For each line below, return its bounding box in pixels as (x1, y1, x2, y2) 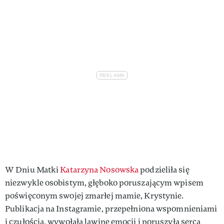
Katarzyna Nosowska (60, 164, 139, 175)
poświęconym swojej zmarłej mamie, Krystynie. (5, 190, 184, 201)
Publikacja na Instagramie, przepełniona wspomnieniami (5, 203, 217, 214)
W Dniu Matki (5, 164, 60, 175)
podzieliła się (138, 164, 189, 175)
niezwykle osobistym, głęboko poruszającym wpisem (5, 177, 203, 188)
